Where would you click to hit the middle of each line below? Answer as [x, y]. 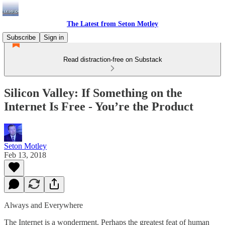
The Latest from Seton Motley [113, 24]
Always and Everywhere [43, 205]
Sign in [54, 37]
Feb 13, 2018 [25, 155]
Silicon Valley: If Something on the [93, 93]
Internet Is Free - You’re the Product [99, 106]
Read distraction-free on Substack [113, 60]
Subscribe [21, 37]
